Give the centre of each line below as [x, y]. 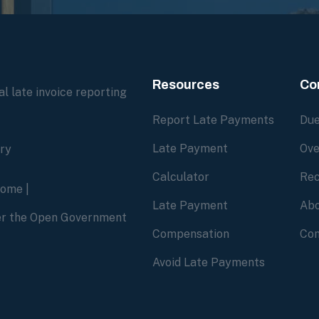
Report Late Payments [213, 120]
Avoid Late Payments [209, 262]
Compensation [191, 234]
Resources [186, 85]
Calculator [181, 177]
